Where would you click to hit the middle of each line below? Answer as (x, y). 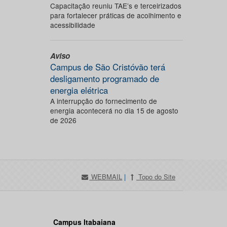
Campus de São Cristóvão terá (107, 67)
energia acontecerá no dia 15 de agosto (114, 110)
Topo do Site (156, 177)
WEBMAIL (106, 177)
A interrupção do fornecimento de (103, 101)
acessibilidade (72, 25)
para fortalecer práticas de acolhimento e (116, 15)
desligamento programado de (104, 79)
